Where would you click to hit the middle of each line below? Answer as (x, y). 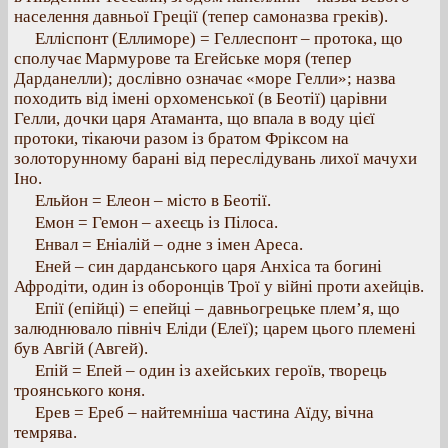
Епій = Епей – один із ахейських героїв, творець (211, 370)
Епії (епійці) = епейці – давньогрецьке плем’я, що (217, 308)
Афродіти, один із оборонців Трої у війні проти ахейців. (219, 286)
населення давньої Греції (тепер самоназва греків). (201, 16)
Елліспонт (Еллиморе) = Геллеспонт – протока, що (219, 38)
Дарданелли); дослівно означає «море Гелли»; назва (205, 78)
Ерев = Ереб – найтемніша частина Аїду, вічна (204, 412)
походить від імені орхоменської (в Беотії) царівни (200, 98)
